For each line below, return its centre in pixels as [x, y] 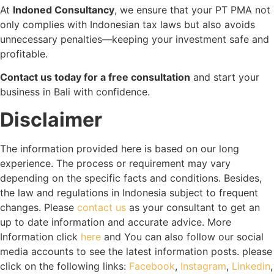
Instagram [203, 266]
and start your [225, 77]
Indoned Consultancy [64, 9]
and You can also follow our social [182, 236]
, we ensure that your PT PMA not [192, 9]
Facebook [152, 266]
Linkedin [251, 266]
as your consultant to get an [193, 207]
